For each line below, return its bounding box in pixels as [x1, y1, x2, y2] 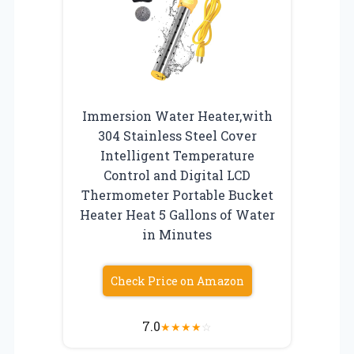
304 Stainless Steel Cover [97, 126, 257, 144]
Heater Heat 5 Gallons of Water [79, 205, 275, 223]
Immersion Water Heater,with [81, 107, 273, 124]
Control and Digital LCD [104, 166, 250, 183]
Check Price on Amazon [110, 273, 244, 288]
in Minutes [142, 225, 212, 243]
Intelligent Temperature [100, 146, 254, 164]
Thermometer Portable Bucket [81, 186, 273, 203]
